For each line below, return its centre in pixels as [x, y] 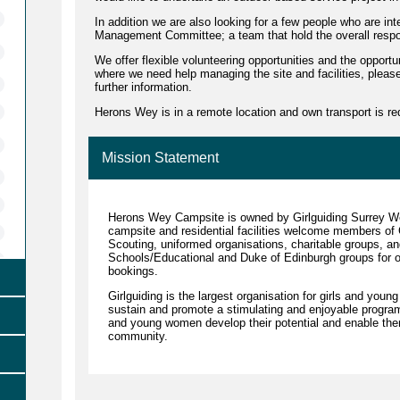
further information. [143, 87]
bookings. [134, 271]
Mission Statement [160, 157]
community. [137, 336]
